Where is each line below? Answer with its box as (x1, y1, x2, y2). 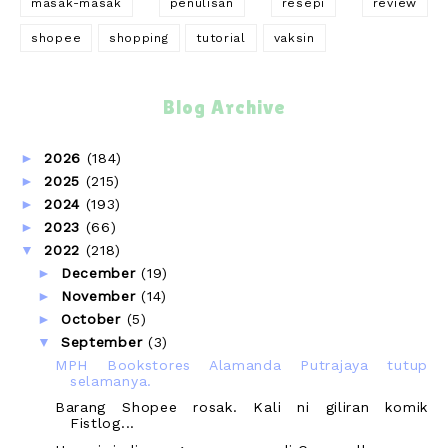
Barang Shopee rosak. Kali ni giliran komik (54, 399, 428, 416)
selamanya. (69, 372, 152, 389)
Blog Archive (162, 95, 286, 118)
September (60, 333, 148, 350)
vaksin (273, 31, 315, 46)
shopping (108, 31, 169, 46)
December (60, 264, 142, 281)
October (60, 310, 127, 327)
